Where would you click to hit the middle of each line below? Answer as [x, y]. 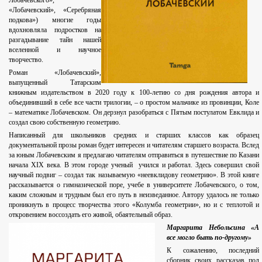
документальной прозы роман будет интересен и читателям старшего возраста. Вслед [134, 145]
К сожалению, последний [213, 251]
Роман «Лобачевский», [55, 73]
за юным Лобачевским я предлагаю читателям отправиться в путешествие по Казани [134, 155]
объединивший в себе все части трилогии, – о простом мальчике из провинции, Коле [134, 103]
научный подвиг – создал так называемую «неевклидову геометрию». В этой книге [134, 175]
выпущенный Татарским [55, 83]
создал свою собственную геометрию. [65, 123]
